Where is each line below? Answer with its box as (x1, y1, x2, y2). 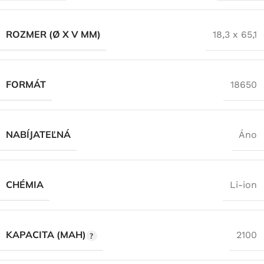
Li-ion (230, 179, 257, 190)
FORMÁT (6, 78, 46, 91)
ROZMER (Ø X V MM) (6, 28, 101, 41)
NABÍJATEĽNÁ (6, 128, 71, 141)
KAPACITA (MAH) (6, 229, 86, 241)
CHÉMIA (6, 179, 44, 191)
